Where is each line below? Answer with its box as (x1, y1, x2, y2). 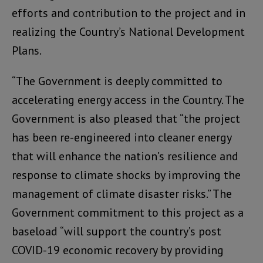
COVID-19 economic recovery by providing (12, 242, 224, 258)
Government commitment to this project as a (12, 204, 244, 220)
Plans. (12, 42, 42, 58)
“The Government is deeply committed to (12, 73, 222, 89)
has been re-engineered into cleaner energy (12, 129, 231, 145)
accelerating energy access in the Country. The (12, 92, 244, 107)
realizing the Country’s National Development (12, 23, 245, 39)
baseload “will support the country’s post (12, 223, 221, 239)
